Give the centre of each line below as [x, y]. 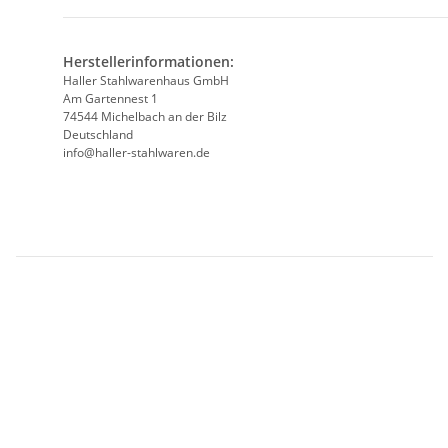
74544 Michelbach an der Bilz [145, 117]
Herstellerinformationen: [148, 62]
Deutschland [98, 135]
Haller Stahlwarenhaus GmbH [146, 81]
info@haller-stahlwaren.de [136, 153]
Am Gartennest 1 [110, 99]
